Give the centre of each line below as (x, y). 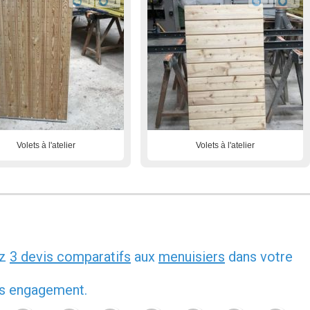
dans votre (259, 257)
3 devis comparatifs (70, 257)
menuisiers (192, 257)
